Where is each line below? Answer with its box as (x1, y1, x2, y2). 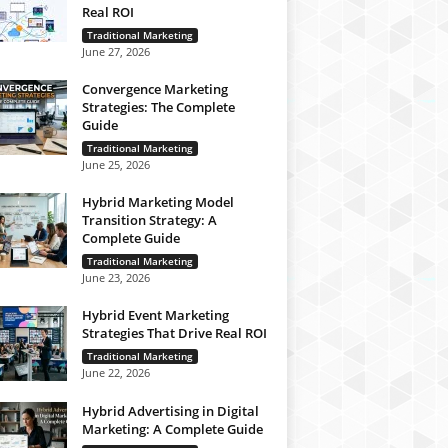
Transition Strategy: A (81, 211, 217, 229)
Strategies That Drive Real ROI (81, 324, 267, 342)
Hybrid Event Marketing (81, 306, 229, 324)
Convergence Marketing (81, 80, 228, 98)
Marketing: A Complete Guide (81, 420, 263, 438)
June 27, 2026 (81, 44, 150, 59)
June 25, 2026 (81, 157, 150, 172)
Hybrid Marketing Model (81, 193, 234, 211)
